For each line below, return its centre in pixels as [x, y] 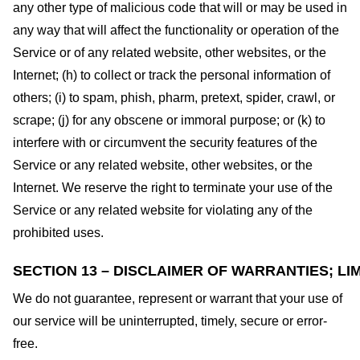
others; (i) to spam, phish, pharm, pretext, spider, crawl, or [174, 98]
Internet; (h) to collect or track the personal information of [172, 76]
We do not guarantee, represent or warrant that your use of [178, 299]
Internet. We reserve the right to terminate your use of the [173, 188]
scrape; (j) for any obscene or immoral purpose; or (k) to [169, 121]
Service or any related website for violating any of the [163, 211]
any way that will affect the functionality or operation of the [176, 31]
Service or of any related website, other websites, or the [170, 53]
